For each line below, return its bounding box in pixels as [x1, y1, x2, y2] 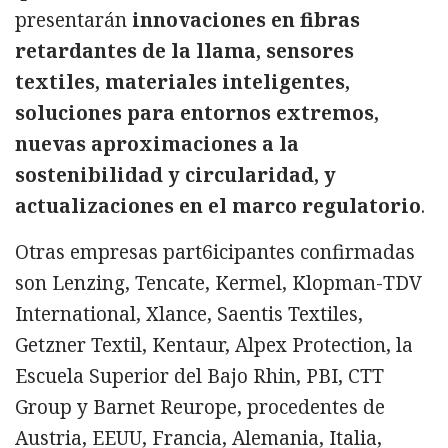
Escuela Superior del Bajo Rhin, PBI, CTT [15, 363, 384, 390]
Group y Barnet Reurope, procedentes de [15, 394, 385, 421]
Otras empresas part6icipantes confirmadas [15, 239, 415, 266]
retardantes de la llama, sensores [15, 37, 354, 64]
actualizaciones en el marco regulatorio [15, 192, 421, 219]
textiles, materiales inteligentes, [15, 68, 350, 95]
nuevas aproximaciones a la [15, 130, 299, 157]
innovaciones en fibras [132, 6, 360, 33]
